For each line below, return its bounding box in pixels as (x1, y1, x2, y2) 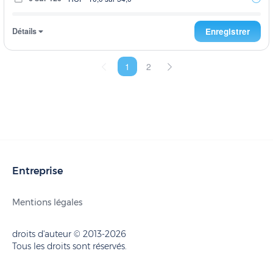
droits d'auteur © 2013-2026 (12, 228, 126, 239)
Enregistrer (205, 25, 250, 37)
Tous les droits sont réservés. (12, 240, 127, 252)
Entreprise (12, 165, 63, 177)
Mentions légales (12, 196, 82, 208)
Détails (12, 25, 38, 37)
